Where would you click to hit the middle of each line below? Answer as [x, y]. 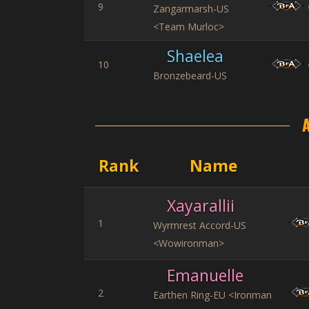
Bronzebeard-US [190, 76]
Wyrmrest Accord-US [200, 225]
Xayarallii [201, 206]
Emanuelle [205, 275]
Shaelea [195, 56]
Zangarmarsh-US [191, 9]
